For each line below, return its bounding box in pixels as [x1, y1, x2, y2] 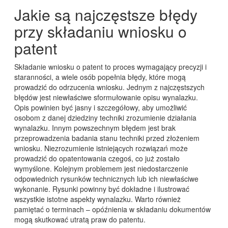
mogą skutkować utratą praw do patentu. [14, 214, 146, 225]
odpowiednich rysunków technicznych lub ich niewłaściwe [14, 174, 198, 184]
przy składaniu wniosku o [14, 20, 187, 43]
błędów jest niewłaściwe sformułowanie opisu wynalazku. [14, 92, 198, 103]
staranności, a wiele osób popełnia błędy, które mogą [14, 72, 186, 82]
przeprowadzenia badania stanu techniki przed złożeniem [14, 133, 199, 144]
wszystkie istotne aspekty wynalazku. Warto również [14, 194, 181, 205]
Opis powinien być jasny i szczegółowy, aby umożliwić [14, 102, 187, 113]
